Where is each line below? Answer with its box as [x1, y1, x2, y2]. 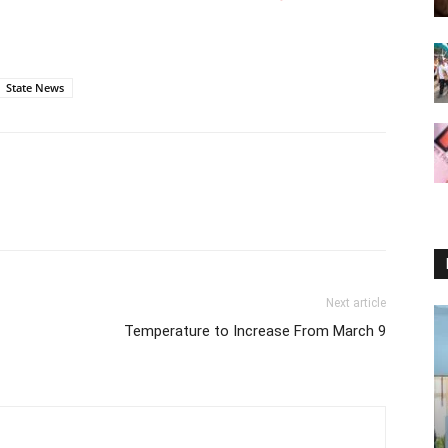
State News [6, 80, 64, 96]
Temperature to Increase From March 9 [124, 322, 386, 341]
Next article [326, 296, 386, 311]
